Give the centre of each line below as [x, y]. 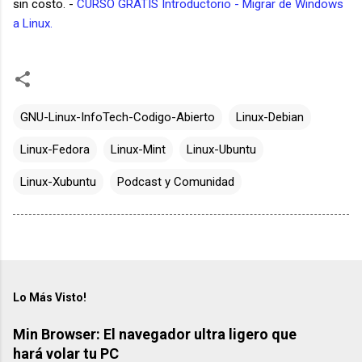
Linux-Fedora [55, 149]
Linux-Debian [270, 117]
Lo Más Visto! [50, 297]
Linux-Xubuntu [58, 181]
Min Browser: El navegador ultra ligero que [155, 334]
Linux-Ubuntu [221, 149]
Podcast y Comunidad [176, 181]
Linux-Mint [138, 149]
